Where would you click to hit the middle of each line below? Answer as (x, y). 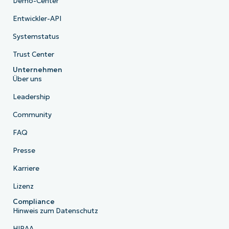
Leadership (31, 97)
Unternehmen (37, 70)
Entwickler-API (37, 18)
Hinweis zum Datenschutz (55, 211)
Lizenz (23, 186)
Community (32, 114)
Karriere (26, 168)
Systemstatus (36, 36)
